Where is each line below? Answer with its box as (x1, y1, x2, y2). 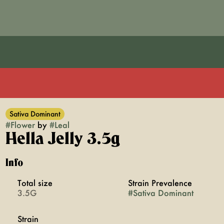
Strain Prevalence (127, 177, 192, 188)
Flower (10, 119, 35, 130)
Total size (17, 177, 52, 188)
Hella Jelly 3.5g (5, 131, 120, 147)
